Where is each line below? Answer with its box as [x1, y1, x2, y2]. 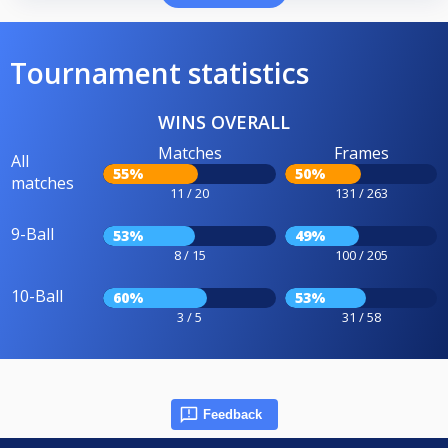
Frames [333, 141, 389, 164]
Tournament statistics [10, 53, 309, 92]
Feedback [202, 406, 262, 422]
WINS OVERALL [158, 109, 290, 134]
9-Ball [11, 222, 54, 245]
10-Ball [11, 284, 63, 307]
